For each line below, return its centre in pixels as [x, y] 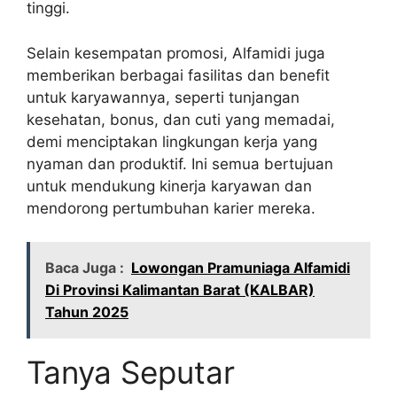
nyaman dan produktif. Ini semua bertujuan [180, 163]
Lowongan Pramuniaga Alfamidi [241, 268]
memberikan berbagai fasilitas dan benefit [178, 75]
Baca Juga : [85, 268]
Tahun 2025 [87, 312]
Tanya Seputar [131, 373]
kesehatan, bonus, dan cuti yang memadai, [181, 119]
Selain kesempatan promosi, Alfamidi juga [176, 53]
